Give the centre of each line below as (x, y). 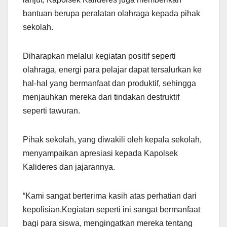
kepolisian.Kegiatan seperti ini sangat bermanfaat (111, 209)
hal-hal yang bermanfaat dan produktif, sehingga (109, 83)
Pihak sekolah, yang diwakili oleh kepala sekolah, (112, 139)
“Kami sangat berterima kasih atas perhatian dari (110, 196)
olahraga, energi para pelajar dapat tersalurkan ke (112, 69)
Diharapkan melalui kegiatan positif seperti (99, 56)
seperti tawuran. (51, 110)
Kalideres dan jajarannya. (69, 167)
